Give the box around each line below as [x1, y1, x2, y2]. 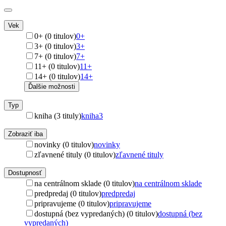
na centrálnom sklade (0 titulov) [34, 179, 135, 188]
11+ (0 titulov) [34, 62, 80, 71]
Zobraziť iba [8, 130, 43, 138]
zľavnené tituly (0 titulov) [34, 150, 116, 159]
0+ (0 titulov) [34, 32, 76, 40]
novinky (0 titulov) [34, 140, 94, 149]
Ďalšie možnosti [28, 83, 75, 90]
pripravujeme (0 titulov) [34, 199, 109, 208]
